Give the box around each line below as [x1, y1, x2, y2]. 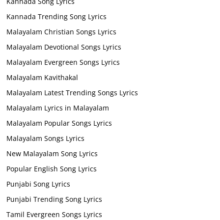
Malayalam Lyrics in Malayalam [6, 103, 110, 112]
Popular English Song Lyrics [6, 164, 97, 173]
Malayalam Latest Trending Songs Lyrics [6, 87, 138, 97]
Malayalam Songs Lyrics [6, 133, 85, 143]
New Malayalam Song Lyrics [6, 148, 98, 158]
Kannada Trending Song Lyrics [6, 11, 107, 21]
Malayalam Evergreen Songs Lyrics [6, 57, 120, 67]
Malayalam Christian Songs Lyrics [6, 27, 117, 36]
